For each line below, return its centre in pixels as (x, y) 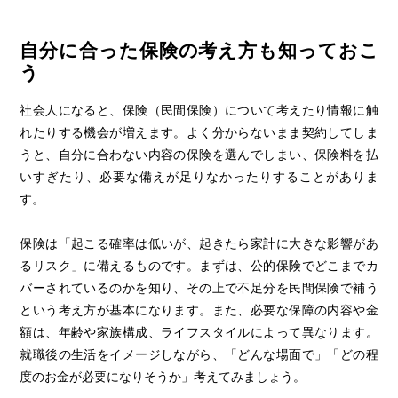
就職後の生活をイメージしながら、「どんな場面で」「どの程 (199, 354)
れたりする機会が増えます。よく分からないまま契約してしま (199, 132)
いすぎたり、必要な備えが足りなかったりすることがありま (199, 176)
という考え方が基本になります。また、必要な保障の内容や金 (199, 310)
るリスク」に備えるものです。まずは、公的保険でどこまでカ (199, 265)
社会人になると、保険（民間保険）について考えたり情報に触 (199, 110)
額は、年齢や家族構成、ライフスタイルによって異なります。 (199, 332)
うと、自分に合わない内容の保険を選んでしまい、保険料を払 (199, 154)
